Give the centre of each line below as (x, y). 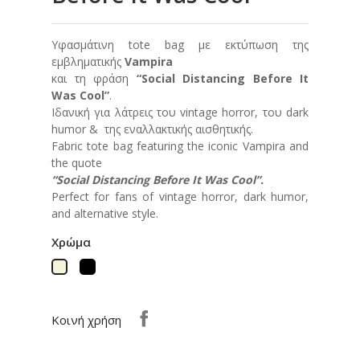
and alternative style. (105, 214)
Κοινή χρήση (86, 320)
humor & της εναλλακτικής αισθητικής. (152, 129)
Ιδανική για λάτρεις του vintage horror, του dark (180, 112)
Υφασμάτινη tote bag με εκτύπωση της (180, 45)
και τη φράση (90, 79)
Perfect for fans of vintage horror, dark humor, (180, 197)
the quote (77, 163)
